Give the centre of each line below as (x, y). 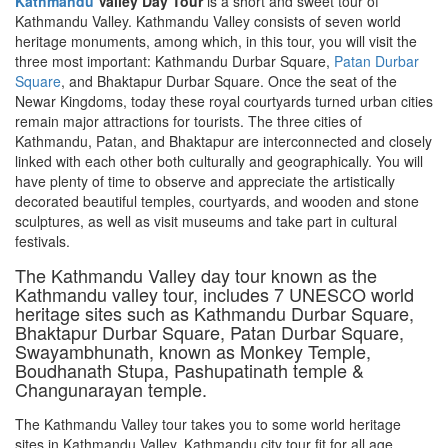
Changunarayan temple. (111, 388)
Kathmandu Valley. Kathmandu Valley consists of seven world (208, 20)
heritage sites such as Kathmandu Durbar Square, (214, 312)
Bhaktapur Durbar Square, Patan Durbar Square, (209, 331)
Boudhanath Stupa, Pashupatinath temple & (189, 369)
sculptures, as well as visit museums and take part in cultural (206, 220)
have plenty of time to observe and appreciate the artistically (205, 180)
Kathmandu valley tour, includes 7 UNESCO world (214, 293)
